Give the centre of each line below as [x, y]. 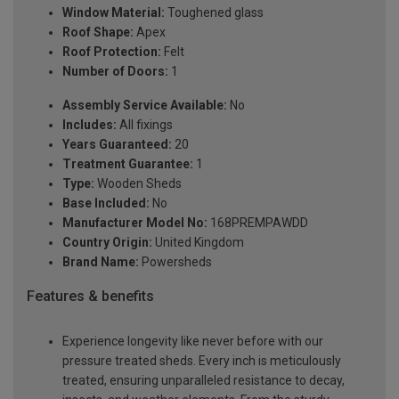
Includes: [90, 125]
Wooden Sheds [138, 184]
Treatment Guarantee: [128, 164]
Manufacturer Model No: [135, 223]
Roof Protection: [112, 52]
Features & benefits [90, 297]
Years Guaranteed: [117, 145]
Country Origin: [107, 243]
